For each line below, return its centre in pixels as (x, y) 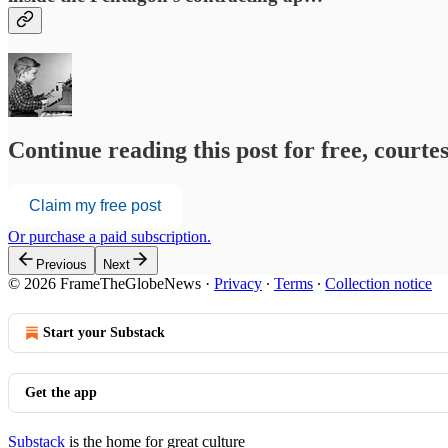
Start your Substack (104, 332)
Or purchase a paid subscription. (109, 236)
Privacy (238, 283)
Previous (61, 264)
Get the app (61, 392)
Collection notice (378, 283)
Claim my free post (95, 205)
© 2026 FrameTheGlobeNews (104, 283)
